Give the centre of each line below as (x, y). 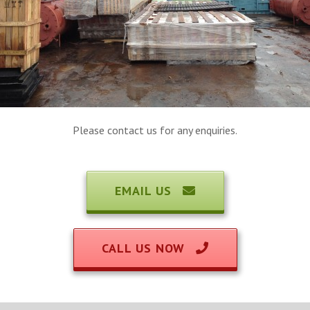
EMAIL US (145, 191)
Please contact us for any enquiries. (155, 130)
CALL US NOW (145, 248)
